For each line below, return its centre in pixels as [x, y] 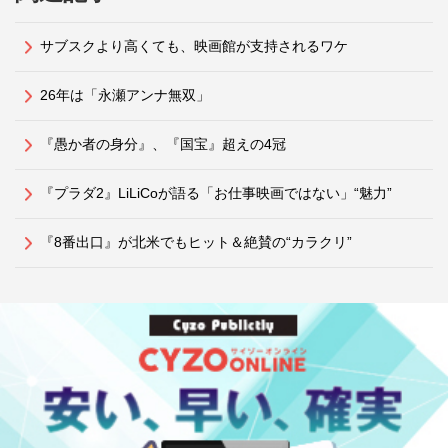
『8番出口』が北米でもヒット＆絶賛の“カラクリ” [196, 241]
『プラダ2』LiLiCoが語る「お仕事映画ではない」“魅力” [216, 192]
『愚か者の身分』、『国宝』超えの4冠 [163, 143]
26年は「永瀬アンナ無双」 [125, 94]
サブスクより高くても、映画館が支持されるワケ [194, 45]
